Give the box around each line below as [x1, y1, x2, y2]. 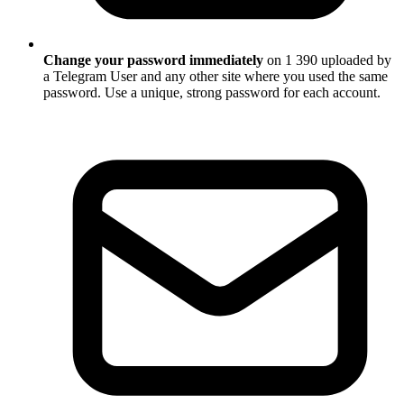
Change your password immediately [43, 52, 263, 69]
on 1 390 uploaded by [263, 52, 391, 69]
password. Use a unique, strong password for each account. [43, 85, 381, 101]
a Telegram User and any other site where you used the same [43, 69, 388, 85]
